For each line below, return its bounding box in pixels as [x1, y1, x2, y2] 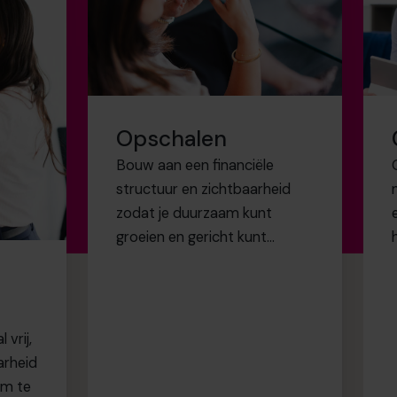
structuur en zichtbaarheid [116, 180, 292, 199]
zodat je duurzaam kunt [116, 204, 273, 223]
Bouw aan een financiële [116, 156, 275, 175]
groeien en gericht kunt [116, 228, 268, 247]
